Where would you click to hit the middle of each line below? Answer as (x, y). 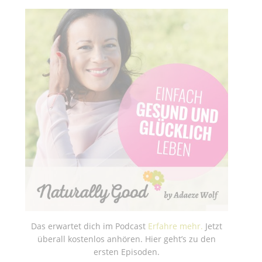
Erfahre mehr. (175, 226)
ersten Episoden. (126, 251)
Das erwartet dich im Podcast (89, 226)
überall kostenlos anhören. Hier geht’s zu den (126, 239)
